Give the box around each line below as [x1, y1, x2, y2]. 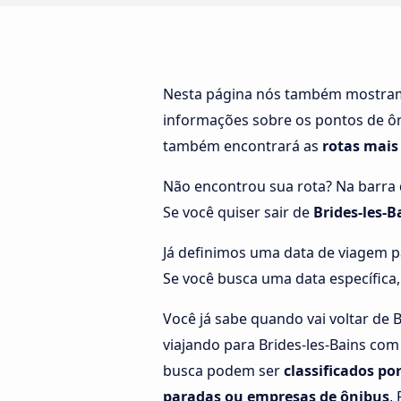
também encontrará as [163, 136, 322, 156]
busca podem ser [163, 361, 284, 380]
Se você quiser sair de [163, 202, 313, 222]
